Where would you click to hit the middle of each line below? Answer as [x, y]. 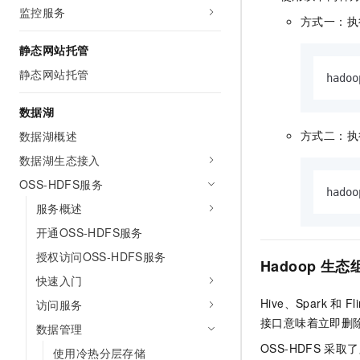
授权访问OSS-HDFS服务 [101, 256]
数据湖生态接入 [60, 160]
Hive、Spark [294, 303]
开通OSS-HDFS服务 [90, 232]
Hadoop [288, 266]
